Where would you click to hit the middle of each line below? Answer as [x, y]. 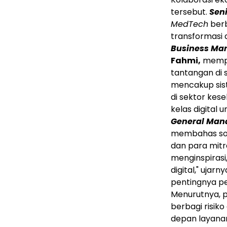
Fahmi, [186, 61]
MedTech [190, 24]
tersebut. [190, 12]
